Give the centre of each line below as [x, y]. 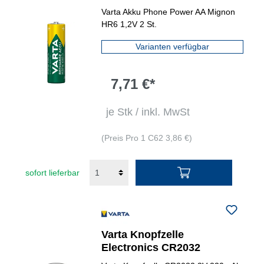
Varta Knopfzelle [143, 235]
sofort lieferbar [52, 172]
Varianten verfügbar [173, 47]
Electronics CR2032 [151, 247]
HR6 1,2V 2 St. [129, 24]
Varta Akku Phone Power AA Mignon [169, 12]
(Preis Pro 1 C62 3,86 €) [147, 138]
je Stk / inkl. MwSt [148, 112]
